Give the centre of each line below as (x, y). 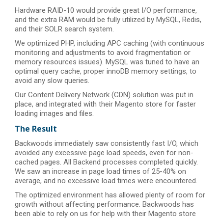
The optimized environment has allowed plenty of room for (110, 195)
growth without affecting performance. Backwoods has (104, 204)
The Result (36, 129)
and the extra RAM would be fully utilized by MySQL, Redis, (108, 20)
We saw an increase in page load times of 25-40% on (100, 171)
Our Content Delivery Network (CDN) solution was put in (104, 95)
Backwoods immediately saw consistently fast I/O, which (107, 143)
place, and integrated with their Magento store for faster (105, 104)
